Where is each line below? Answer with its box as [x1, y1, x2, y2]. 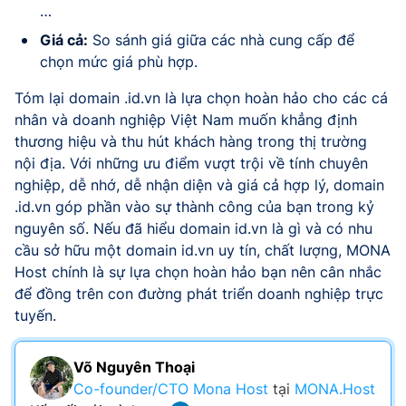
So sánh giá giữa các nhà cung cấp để [88, 31, 354, 50]
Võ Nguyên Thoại [73, 358, 195, 377]
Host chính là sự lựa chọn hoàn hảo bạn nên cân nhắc [14, 263, 382, 282]
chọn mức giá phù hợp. [40, 53, 198, 72]
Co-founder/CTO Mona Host [73, 380, 273, 399]
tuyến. [14, 306, 56, 325]
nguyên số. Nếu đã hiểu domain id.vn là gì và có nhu [14, 219, 372, 238]
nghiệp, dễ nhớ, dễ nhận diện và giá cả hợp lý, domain [14, 176, 384, 195]
